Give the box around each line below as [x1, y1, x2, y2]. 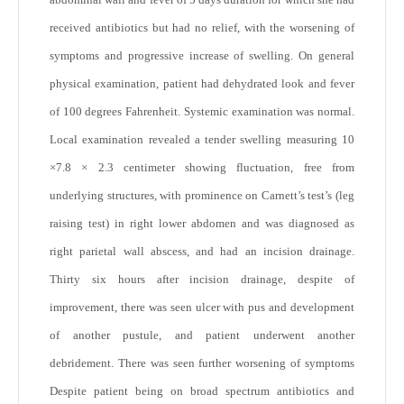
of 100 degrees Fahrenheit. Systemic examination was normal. [50, 105, 354, 118]
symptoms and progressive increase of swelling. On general [50, 49, 354, 62]
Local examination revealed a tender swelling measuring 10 [50, 133, 354, 146]
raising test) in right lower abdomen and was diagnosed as [50, 216, 354, 230]
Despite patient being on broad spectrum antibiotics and [50, 384, 354, 398]
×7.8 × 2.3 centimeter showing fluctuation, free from [50, 161, 354, 174]
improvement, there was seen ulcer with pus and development [50, 300, 354, 314]
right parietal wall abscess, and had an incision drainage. [50, 244, 354, 258]
